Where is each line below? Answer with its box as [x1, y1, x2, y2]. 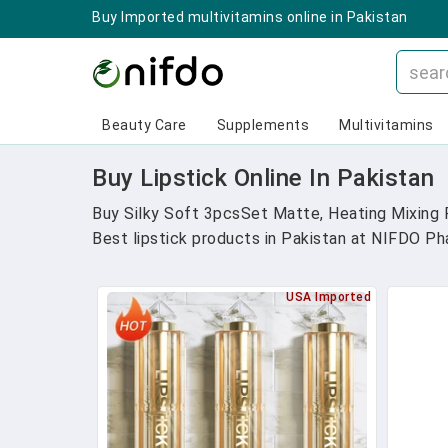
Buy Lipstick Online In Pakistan [92, 164, 435, 192]
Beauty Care [102, 117, 187, 133]
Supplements [216, 117, 309, 133]
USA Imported [286, 290, 371, 304]
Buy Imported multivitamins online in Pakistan [92, 9, 408, 25]
